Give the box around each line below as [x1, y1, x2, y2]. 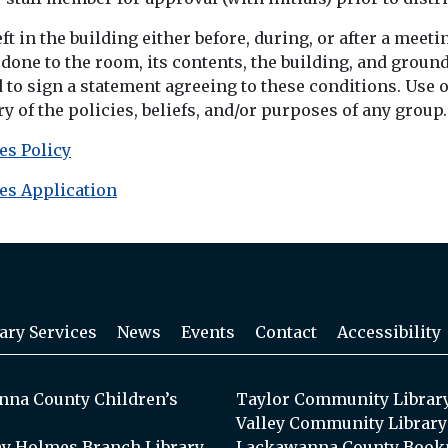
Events [181, 321, 235, 342]
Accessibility [337, 321, 441, 342]
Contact [255, 321, 317, 342]
